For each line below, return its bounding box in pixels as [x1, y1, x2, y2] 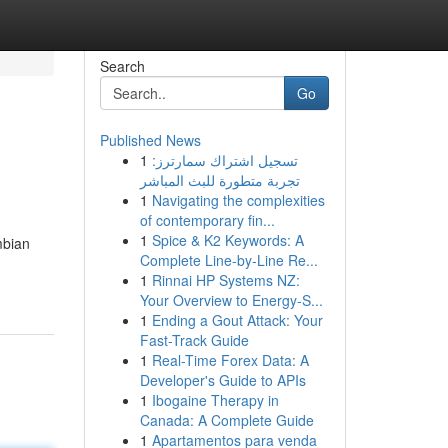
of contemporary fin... [139, 210, 275, 230]
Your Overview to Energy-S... [139, 290, 323, 310]
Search [99, 56, 145, 76]
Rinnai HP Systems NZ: [151, 270, 300, 290]
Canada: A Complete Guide [139, 410, 314, 430]
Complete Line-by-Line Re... [139, 250, 318, 270]
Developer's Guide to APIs [139, 370, 306, 390]
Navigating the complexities [151, 190, 325, 210]
